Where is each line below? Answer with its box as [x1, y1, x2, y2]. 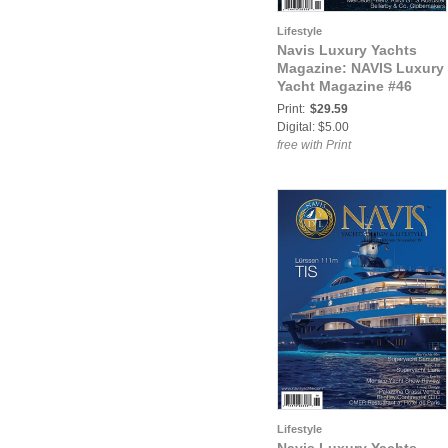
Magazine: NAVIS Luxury [277, 60, 444, 76]
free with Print [277, 138, 351, 152]
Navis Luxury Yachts [277, 42, 417, 58]
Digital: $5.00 [277, 120, 349, 134]
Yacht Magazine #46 [277, 78, 412, 94]
